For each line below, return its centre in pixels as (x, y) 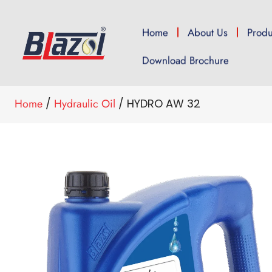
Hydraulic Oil (85, 104)
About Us (208, 32)
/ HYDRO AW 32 (158, 104)
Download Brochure (186, 60)
